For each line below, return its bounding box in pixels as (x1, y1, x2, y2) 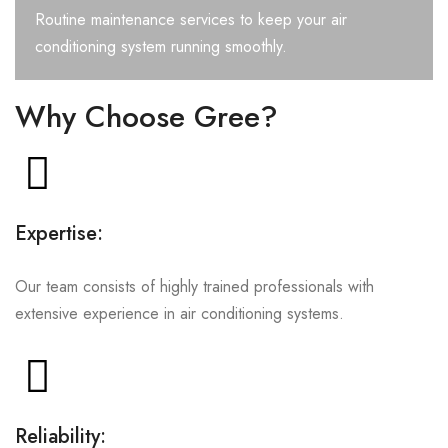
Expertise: (15, 219, 103, 248)
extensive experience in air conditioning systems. (15, 302, 344, 325)
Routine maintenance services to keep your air (35, 8, 347, 31)
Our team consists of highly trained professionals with (15, 275, 374, 298)
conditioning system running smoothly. (35, 35, 287, 58)
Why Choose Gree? (15, 95, 278, 138)
